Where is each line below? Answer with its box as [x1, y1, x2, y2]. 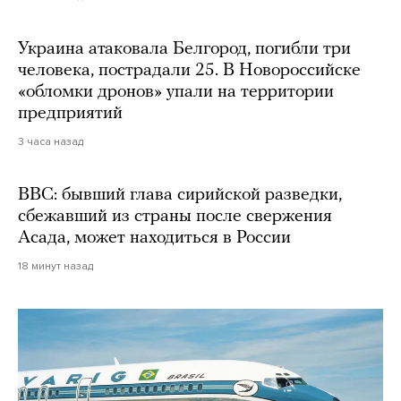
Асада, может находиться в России [18, 228, 291, 247]
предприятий [18, 104, 123, 123]
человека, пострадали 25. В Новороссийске [18, 61, 361, 80]
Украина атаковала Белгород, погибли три [18, 39, 351, 58]
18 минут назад [18, 259, 93, 272]
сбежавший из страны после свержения [18, 207, 332, 226]
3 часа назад [18, 134, 83, 148]
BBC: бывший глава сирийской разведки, [18, 185, 342, 204]
